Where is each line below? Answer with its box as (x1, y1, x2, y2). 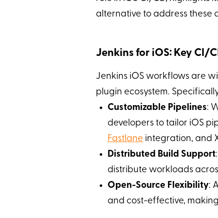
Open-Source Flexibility (107, 181, 209, 190)
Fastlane (107, 134, 143, 144)
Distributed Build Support (107, 149, 216, 159)
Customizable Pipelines (107, 103, 207, 112)
